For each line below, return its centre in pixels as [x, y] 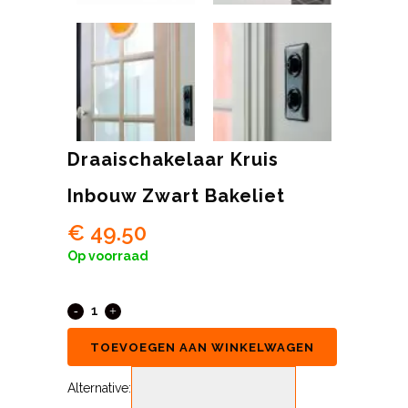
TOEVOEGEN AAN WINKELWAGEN [202, 347]
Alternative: [99, 388]
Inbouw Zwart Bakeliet [176, 196]
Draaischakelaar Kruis [173, 160]
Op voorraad [111, 256]
